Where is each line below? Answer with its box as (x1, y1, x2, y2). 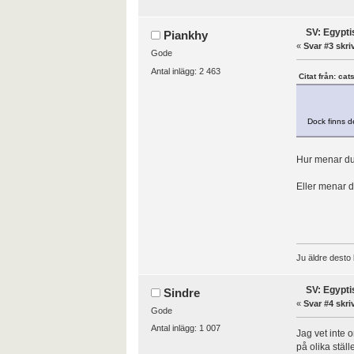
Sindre (164, 286, 201, 300)
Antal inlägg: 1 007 (150, 323, 220, 333)
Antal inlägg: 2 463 (150, 66, 220, 76)
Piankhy (164, 28, 209, 43)
